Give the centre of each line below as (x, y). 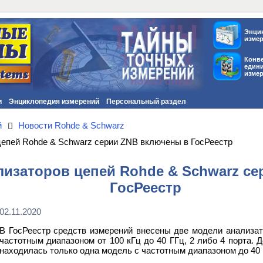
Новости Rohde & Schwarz (71, 125)
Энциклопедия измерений (54, 102)
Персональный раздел (146, 102)
